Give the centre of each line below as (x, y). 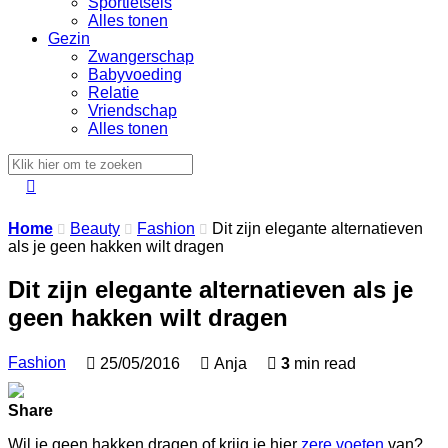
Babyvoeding (135, 74)
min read (323, 363)
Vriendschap (132, 110)
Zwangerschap (141, 56)
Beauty (95, 228)
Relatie (113, 92)
